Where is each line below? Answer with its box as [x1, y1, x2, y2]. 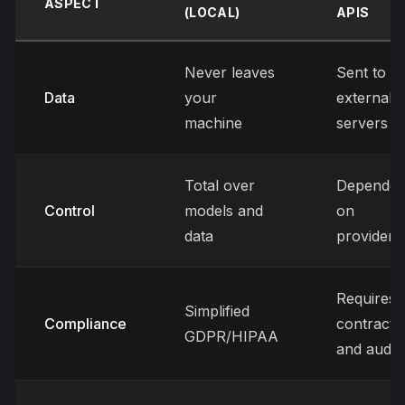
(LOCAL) [184, 5, 240, 20]
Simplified [184, 302, 250, 320]
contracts [336, 315, 401, 333]
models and [184, 202, 263, 220]
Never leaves [184, 63, 275, 81]
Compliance [44, 315, 127, 333]
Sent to [336, 63, 386, 81]
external [336, 89, 392, 107]
